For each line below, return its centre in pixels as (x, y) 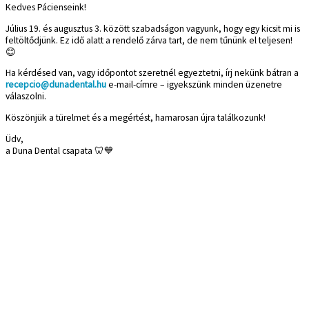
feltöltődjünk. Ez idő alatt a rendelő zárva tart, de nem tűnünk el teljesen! (149, 40)
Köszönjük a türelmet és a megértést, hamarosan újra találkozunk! (136, 118)
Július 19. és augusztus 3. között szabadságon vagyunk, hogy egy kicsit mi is (153, 28)
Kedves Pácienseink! (46, 8)
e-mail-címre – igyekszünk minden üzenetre (194, 85)
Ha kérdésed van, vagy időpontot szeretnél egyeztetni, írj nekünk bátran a (152, 73)
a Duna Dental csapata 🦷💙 (60, 150)
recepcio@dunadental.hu (56, 85)
